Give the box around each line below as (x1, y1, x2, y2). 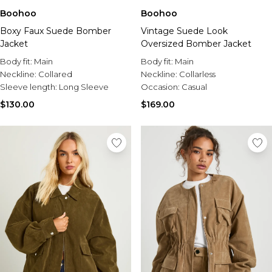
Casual (182, 82, 207, 92)
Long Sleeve (59, 82, 109, 92)
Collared (38, 69, 72, 79)
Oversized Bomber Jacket (141, 38, 251, 49)
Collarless (179, 69, 216, 79)
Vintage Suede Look (141, 25, 228, 36)
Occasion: (141, 82, 182, 92)
